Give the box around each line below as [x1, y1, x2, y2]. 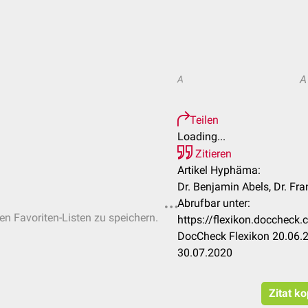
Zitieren [192, 147, 232, 160]
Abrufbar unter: [177, 197, 250, 210]
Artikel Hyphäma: [177, 164, 261, 177]
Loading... [177, 130, 225, 143]
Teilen [190, 113, 219, 126]
